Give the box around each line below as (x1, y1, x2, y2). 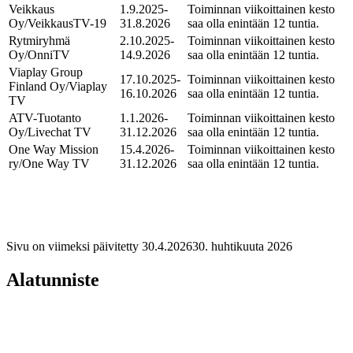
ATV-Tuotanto (9, 110, 81, 124)
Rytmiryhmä (9, 33, 70, 47)
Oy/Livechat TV (9, 124, 91, 139)
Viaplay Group (9, 65, 83, 79)
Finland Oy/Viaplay (9, 79, 107, 93)
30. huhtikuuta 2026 (192, 239, 292, 253)
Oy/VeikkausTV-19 (9, 16, 106, 30)
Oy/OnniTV (9, 47, 70, 61)
